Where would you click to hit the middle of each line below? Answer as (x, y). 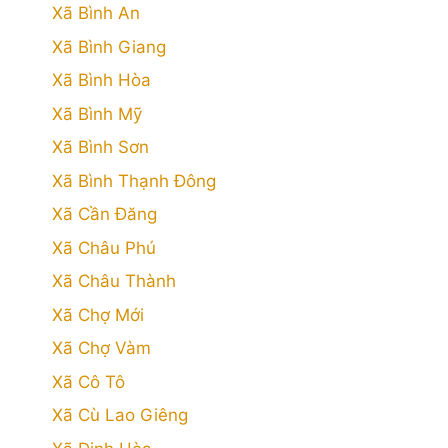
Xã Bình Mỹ (97, 113)
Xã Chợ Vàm (101, 348)
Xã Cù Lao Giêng (120, 415)
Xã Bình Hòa (101, 80)
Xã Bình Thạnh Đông (134, 180)
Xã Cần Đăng (104, 214)
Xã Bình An (96, 13)
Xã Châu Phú (104, 247)
